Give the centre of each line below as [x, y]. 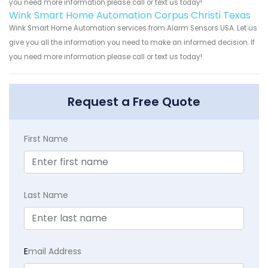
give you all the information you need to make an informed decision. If [132, 43]
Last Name [46, 195]
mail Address [55, 252]
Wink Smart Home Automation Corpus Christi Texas [130, 16]
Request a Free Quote [134, 102]
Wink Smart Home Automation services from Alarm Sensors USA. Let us [133, 28]
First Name [46, 139]
